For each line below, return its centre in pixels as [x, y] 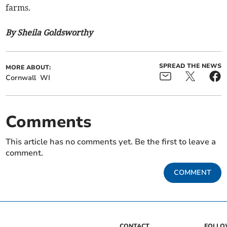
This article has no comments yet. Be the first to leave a [111, 142]
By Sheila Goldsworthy [49, 32]
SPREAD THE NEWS [190, 66]
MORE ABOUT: [28, 67]
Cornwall [21, 78]
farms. [18, 7]
